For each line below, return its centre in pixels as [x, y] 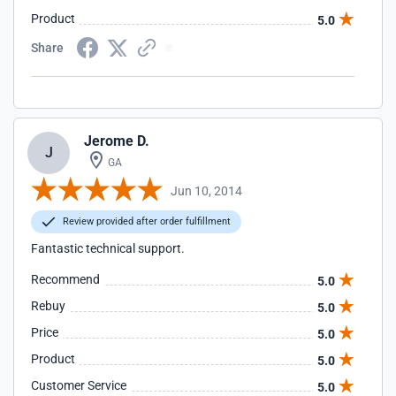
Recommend [65, 279]
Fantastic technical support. [108, 248]
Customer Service [79, 385]
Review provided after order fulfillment [145, 221]
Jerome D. [117, 141]
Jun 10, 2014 [206, 190]
